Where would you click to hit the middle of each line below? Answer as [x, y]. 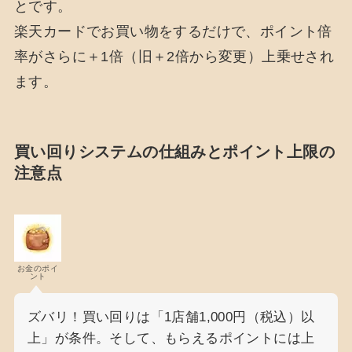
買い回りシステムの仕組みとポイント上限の [174, 151]
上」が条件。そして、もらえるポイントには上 [171, 339]
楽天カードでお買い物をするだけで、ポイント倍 [173, 32]
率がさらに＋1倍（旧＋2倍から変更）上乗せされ [174, 57]
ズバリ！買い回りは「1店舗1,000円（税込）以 [171, 317]
